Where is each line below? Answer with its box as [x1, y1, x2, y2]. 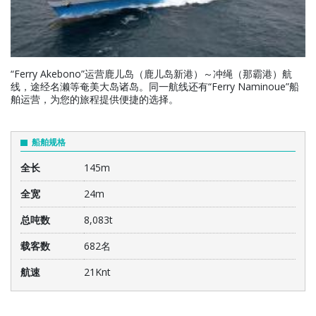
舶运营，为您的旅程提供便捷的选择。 [11, 92, 178, 106]
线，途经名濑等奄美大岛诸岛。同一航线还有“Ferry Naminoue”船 [11, 79, 299, 93]
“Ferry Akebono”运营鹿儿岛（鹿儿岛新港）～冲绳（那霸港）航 [11, 66, 292, 80]
